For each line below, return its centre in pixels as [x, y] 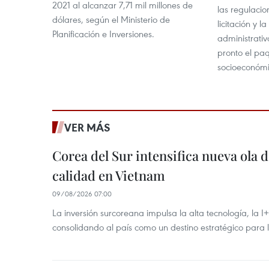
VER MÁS [87, 127]
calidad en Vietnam [109, 175]
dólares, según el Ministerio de [111, 19]
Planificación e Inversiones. [103, 33]
